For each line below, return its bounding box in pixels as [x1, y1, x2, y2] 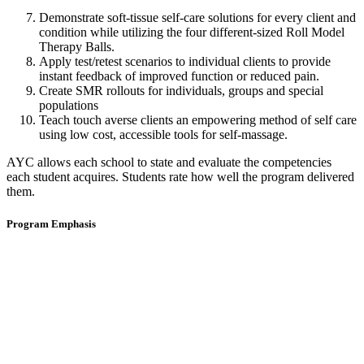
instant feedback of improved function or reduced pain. [39, 69, 319, 84]
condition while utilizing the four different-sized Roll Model [39, 25, 344, 40]
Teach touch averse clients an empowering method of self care [39, 113, 357, 128]
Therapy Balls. [39, 40, 115, 54]
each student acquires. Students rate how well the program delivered [6, 170, 354, 184]
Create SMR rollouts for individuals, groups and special [39, 84, 323, 98]
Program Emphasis [6, 217, 96, 230]
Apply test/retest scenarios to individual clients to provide [39, 54, 331, 69]
